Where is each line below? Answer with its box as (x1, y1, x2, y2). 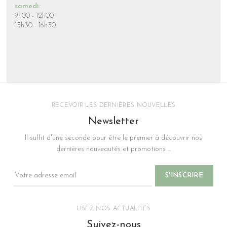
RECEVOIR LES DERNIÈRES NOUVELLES (51, 102, 176, 109)
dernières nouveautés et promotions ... (56, 145, 171, 154)
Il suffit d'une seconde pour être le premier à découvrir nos (25, 134, 202, 142)
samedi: (14, 2, 41, 10)
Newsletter (88, 117, 139, 127)
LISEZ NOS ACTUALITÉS (76, 206, 151, 212)
